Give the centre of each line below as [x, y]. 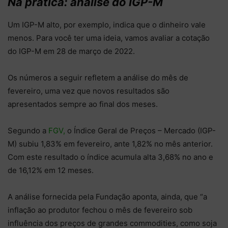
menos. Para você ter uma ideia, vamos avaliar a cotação [109, 38]
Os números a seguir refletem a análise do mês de [98, 77]
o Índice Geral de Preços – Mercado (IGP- [140, 130]
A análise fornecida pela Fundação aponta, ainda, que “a [107, 196]
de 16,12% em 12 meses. [51, 170]
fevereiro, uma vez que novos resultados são [89, 91]
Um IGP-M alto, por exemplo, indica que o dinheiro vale [107, 24]
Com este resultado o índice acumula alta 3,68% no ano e [110, 157]
